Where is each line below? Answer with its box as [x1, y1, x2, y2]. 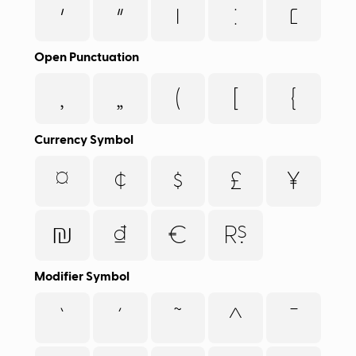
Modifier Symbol [33, 269, 130, 283]
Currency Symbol [33, 133, 133, 146]
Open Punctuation [33, 50, 139, 64]
